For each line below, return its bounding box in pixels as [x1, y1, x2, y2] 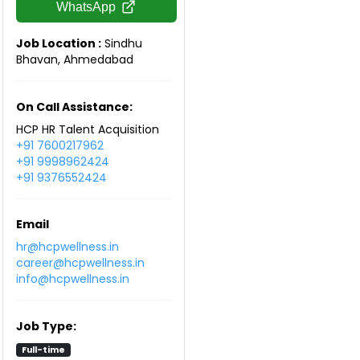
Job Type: [16, 317, 76, 334]
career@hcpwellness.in [16, 255, 145, 271]
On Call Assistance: [16, 98, 133, 115]
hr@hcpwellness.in [16, 239, 119, 255]
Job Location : [16, 35, 101, 51]
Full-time [21, 343, 65, 356]
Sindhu [101, 35, 142, 51]
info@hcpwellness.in [16, 271, 129, 287]
